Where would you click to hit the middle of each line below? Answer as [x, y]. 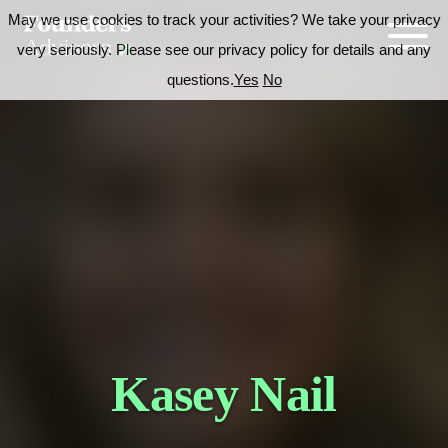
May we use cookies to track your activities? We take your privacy [224, 19]
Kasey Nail [224, 393]
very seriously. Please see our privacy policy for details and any [224, 49]
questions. [200, 79]
